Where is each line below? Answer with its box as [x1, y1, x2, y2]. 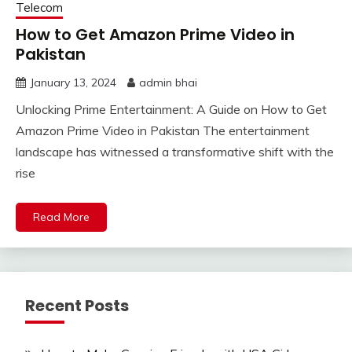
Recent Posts [25, 295, 129, 317]
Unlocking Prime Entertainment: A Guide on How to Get [16, 101, 327, 118]
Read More [33, 210, 90, 225]
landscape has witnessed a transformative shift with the [16, 144, 334, 160]
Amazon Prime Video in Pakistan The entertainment [16, 123, 310, 139]
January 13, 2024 [30, 75, 116, 90]
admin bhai [139, 75, 197, 90]
